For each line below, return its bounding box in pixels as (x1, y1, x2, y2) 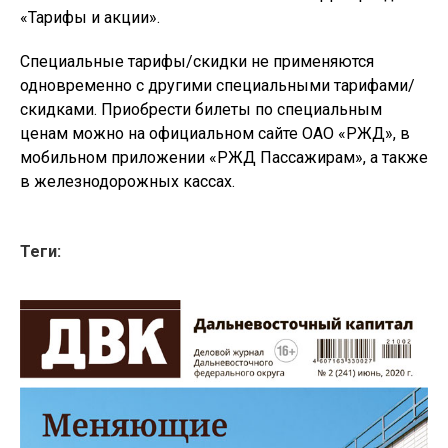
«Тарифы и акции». (20, 8, 160, 28)
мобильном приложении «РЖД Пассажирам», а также (20, 148, 428, 168)
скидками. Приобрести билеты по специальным (20, 100, 382, 120)
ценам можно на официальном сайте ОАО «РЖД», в (20, 124, 410, 144)
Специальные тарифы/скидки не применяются (20, 52, 374, 72)
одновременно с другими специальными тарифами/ (20, 76, 415, 96)
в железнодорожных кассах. (20, 172, 235, 192)
